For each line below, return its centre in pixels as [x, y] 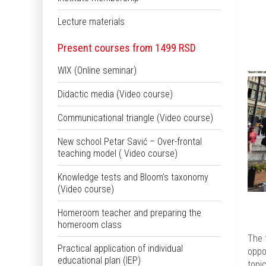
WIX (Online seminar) [97, 70]
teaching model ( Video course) [118, 153]
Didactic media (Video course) [115, 94]
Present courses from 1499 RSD [127, 47]
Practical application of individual [120, 248]
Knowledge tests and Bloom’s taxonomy [133, 177]
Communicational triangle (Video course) [135, 118]
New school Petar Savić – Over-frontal [130, 141]
